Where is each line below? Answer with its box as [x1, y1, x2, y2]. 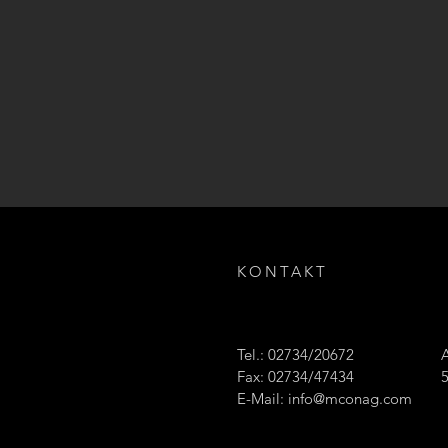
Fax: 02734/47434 [237, 367, 354, 386]
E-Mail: [237, 389, 288, 408]
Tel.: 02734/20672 [237, 345, 354, 364]
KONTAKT [237, 262, 328, 281]
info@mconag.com [288, 389, 412, 408]
